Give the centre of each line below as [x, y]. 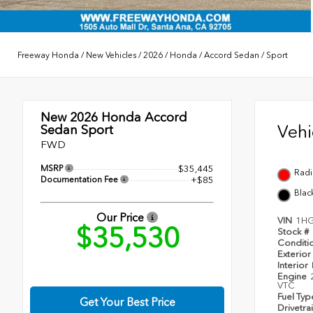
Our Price [122, 218]
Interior [294, 265]
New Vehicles [111, 55]
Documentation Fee [80, 180]
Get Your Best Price [127, 303]
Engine [293, 277]
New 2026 [69, 118]
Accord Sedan [232, 55]
